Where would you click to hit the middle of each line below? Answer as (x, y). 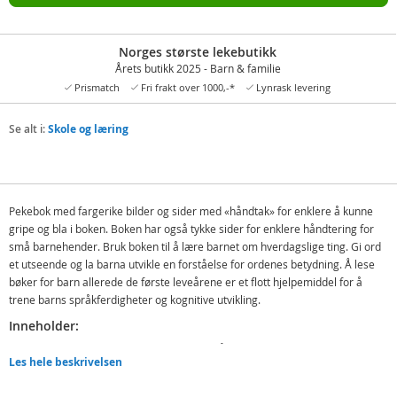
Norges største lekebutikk (198, 51)
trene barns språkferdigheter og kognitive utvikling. (135, 299)
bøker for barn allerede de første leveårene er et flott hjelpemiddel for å (186, 281)
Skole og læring (88, 128)
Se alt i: (28, 128)
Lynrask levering (292, 87)
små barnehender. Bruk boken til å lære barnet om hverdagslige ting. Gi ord (195, 246)
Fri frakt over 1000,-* (187, 87)
